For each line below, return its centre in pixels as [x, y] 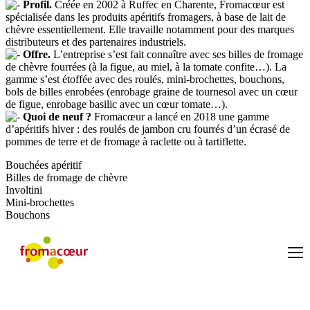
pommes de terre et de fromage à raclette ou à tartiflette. [126, 142]
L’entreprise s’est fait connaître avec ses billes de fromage [177, 55]
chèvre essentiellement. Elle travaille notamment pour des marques [150, 30]
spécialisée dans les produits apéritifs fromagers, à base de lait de [146, 17]
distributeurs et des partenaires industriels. [96, 42]
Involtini [24, 190]
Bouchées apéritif [44, 165]
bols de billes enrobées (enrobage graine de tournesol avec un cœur [152, 92]
